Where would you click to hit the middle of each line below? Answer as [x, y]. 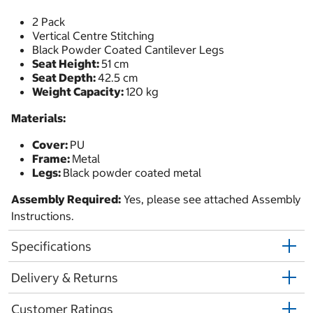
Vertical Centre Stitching [93, 36]
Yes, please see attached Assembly [211, 199]
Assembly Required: [66, 199]
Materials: [38, 118]
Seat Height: [67, 64]
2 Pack [49, 22]
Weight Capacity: [79, 92]
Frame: [52, 159]
